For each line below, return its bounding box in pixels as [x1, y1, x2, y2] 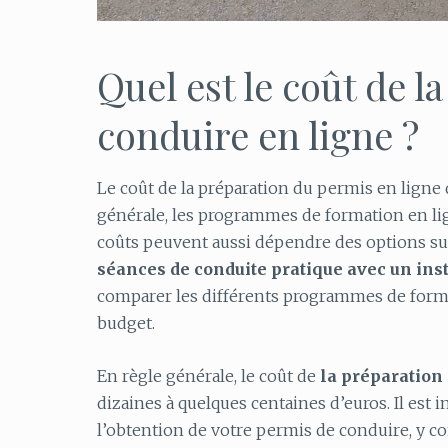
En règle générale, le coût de [97, 366, 320, 386]
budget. [97, 313, 155, 334]
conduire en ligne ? [97, 109, 419, 161]
